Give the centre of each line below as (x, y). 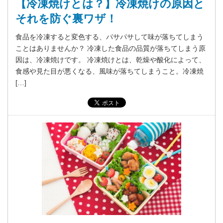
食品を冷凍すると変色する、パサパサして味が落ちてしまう (110, 37)
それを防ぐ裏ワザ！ (66, 19)
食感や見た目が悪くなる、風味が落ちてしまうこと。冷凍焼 (110, 71)
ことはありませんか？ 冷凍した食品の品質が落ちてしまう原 (111, 49)
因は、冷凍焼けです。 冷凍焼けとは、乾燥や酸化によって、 (111, 60)
